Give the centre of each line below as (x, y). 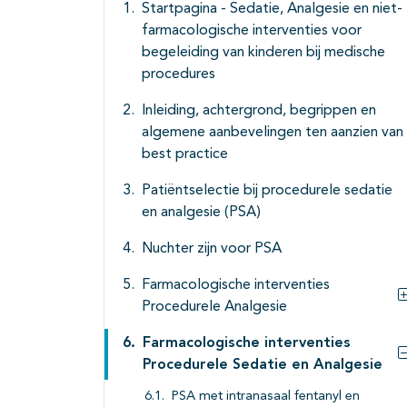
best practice (185, 155)
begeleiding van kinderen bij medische (263, 53)
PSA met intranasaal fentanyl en (266, 397)
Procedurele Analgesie (214, 308)
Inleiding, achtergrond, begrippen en (259, 111)
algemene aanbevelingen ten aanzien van (273, 133)
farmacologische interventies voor (252, 31)
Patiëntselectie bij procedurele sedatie (267, 191)
